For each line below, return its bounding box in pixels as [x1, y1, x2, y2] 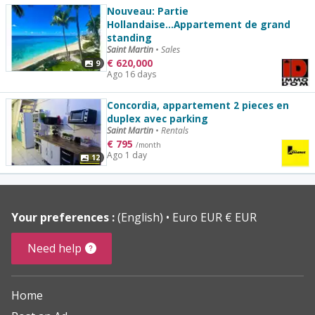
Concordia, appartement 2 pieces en [106, 98, 289, 112]
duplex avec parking [106, 111, 208, 125]
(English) [117, 209, 166, 225]
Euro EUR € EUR [172, 209, 257, 225]
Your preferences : [11, 209, 115, 225]
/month [135, 139, 161, 150]
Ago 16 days [106, 67, 156, 80]
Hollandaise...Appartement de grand [106, 17, 290, 31]
